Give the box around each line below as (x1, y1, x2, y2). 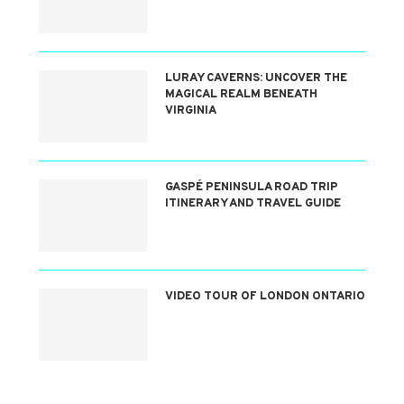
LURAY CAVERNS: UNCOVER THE (164, 71, 347, 86)
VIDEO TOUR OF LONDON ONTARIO (164, 289, 365, 304)
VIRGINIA (164, 104, 216, 118)
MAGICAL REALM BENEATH (164, 87, 317, 102)
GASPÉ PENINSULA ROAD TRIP (164, 180, 338, 195)
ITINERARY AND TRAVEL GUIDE (164, 197, 341, 211)
